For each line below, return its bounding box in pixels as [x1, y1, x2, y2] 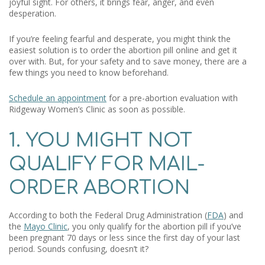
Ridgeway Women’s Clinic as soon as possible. [9, 104, 185, 115]
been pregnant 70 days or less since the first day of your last [9, 232, 240, 243]
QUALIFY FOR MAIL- [9, 154, 205, 174]
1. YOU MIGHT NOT [9, 130, 192, 151]
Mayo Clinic [24, 221, 67, 232]
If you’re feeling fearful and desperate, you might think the [9, 33, 231, 44]
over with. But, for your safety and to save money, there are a [9, 56, 247, 67]
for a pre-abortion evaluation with [106, 92, 238, 104]
